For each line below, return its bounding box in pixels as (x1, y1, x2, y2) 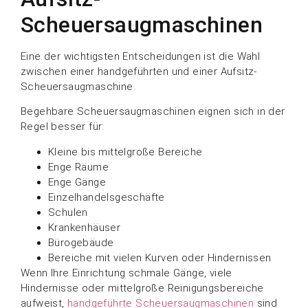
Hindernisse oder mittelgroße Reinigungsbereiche (21, 281, 264, 294)
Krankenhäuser (48, 221, 121, 234)
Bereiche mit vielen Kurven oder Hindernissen (48, 251, 272, 264)
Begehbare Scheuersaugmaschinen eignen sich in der (21, 105, 285, 118)
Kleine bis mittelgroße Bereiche (48, 145, 203, 158)
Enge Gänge (48, 175, 106, 188)
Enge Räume (48, 160, 109, 173)
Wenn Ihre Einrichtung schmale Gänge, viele (21, 266, 232, 279)
